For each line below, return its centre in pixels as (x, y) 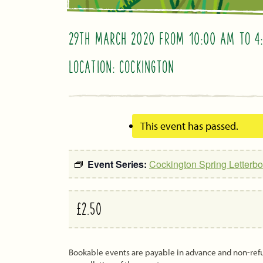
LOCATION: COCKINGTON (122, 68)
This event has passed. (189, 126)
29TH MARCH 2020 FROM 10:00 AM (152, 40)
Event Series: (118, 164)
